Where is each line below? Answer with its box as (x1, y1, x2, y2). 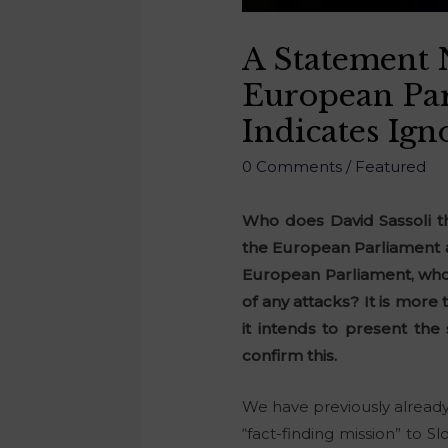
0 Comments (242, 157, 343, 177)
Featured (355, 157, 427, 177)
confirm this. (242, 346, 338, 366)
